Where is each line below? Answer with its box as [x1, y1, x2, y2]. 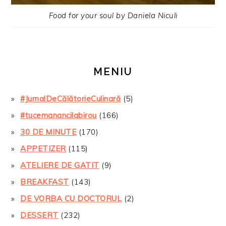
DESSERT [20, 210, 59, 220]
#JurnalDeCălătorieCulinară [20, 94, 121, 104]
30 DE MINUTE [20, 127, 77, 137]
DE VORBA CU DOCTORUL [20, 194, 122, 204]
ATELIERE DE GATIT [20, 160, 99, 171]
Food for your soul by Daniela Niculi [48, 11, 178, 21]
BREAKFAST [20, 177, 69, 187]
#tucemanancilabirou [20, 110, 97, 121]
